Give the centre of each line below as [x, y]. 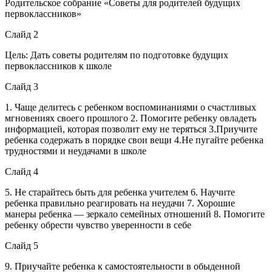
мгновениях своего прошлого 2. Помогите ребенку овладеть [131, 118]
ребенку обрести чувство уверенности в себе [98, 225]
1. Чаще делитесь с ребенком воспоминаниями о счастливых [131, 107]
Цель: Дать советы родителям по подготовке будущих [117, 55]
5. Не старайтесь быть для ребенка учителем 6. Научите [120, 192]
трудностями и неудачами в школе [76, 151]
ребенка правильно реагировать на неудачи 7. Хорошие [120, 203]
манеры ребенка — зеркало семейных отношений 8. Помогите [135, 214]
